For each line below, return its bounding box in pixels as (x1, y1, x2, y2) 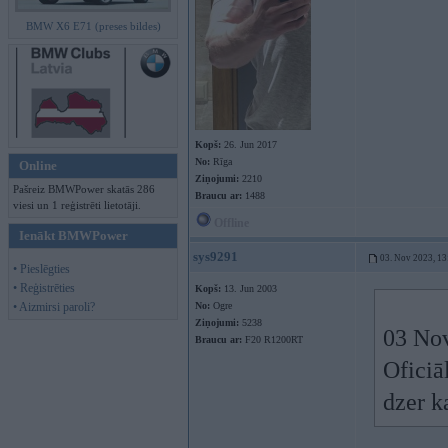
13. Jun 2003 (221, 283, 277, 294)
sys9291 (193, 249, 238, 264)
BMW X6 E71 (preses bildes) (25, 20, 161, 32)
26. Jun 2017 (221, 139, 277, 150)
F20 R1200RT (242, 334, 303, 345)
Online (19, 158, 57, 173)
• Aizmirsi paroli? (13, 300, 95, 314)
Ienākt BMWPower (19, 228, 128, 243)
